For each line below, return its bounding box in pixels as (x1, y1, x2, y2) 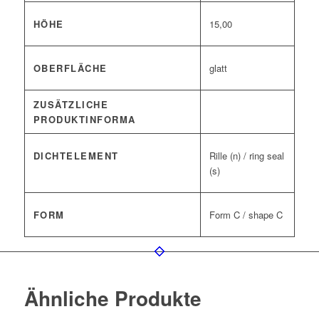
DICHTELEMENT (33, 149, 119, 162)
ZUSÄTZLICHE (33, 98, 109, 111)
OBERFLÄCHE (33, 61, 108, 75)
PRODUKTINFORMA (33, 113, 136, 126)
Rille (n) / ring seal (209, 149, 284, 163)
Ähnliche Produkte (23, 283, 202, 313)
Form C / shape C (209, 208, 283, 222)
